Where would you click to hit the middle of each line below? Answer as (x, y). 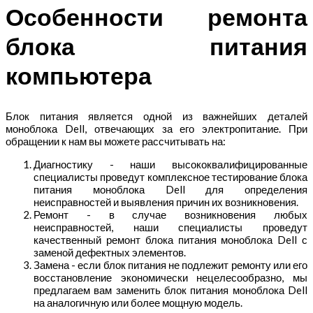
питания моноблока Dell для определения (170, 189)
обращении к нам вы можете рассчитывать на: (116, 141)
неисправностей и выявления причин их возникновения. (166, 202)
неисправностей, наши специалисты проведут (170, 227)
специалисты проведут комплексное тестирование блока (170, 176)
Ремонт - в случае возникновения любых (170, 214)
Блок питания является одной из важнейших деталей (156, 116)
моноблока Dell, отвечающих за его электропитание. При (156, 128)
